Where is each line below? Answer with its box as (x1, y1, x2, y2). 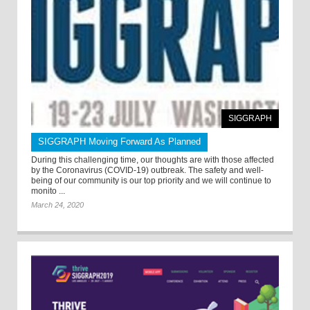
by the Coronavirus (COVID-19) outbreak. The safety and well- (31, 165, 264, 175)
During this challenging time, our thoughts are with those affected (31, 154, 274, 165)
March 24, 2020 (31, 200, 84, 209)
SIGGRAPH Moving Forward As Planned (38, 136, 201, 147)
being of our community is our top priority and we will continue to (31, 175, 271, 185)
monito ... (31, 185, 65, 196)
